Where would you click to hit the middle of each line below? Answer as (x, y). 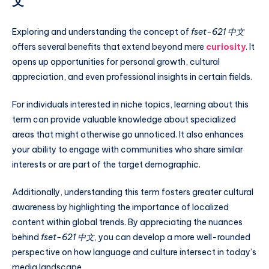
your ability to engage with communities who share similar (128, 150)
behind (26, 237)
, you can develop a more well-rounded (172, 237)
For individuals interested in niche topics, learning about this (130, 105)
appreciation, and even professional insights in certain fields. (132, 77)
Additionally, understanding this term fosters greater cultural (133, 192)
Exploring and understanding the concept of (101, 32)
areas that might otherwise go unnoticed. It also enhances (128, 135)
